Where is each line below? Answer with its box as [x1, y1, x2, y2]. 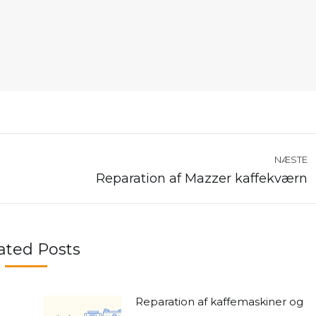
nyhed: [47, 190, 83, 203]
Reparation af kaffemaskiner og [135, 294, 303, 308]
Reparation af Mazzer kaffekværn [96, 170, 308, 186]
